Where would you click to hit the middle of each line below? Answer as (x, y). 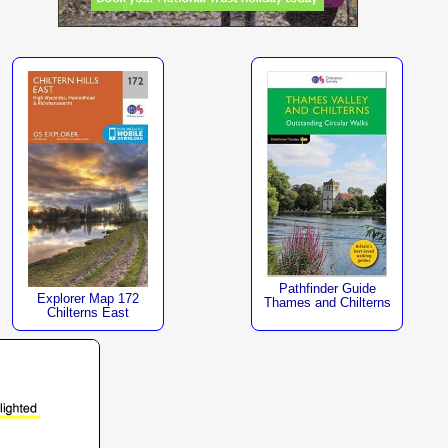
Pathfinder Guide (327, 289)
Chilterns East (87, 313)
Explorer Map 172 (87, 299)
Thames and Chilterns (327, 303)
